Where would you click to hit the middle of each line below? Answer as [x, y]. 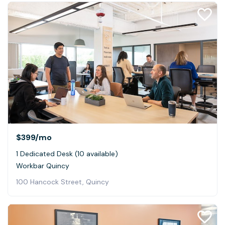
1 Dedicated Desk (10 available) [67, 153]
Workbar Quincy [43, 165]
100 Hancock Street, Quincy [63, 182]
